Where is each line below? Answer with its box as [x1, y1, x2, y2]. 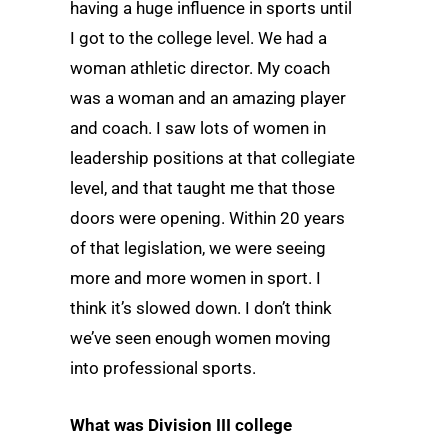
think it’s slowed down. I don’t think [70, 297, 332, 318]
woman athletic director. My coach [70, 57, 330, 78]
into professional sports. [70, 357, 256, 378]
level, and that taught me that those [70, 177, 335, 198]
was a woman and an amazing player [70, 87, 346, 108]
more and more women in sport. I [70, 267, 321, 288]
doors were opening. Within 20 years [70, 207, 345, 228]
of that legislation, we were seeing [70, 237, 326, 258]
